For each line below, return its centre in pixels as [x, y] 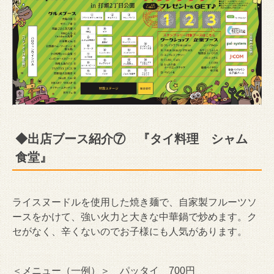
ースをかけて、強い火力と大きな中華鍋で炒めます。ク [135, 217]
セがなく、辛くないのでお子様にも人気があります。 [130, 232]
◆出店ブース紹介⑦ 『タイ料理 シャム [131, 139]
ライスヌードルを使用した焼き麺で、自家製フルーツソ [135, 202]
